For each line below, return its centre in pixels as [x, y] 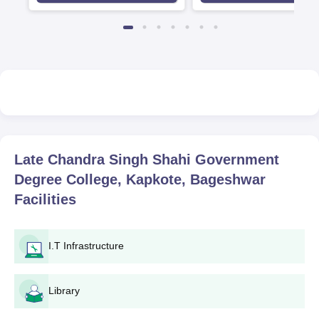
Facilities [45, 199]
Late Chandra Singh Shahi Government [147, 159]
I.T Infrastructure [86, 246]
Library [64, 291]
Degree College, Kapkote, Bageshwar [140, 179]
